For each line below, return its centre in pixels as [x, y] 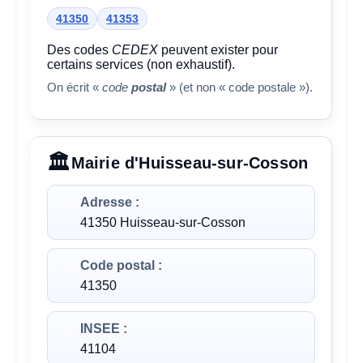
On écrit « [75, 87]
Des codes [80, 50]
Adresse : [110, 203]
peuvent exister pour [218, 50]
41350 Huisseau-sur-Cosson [163, 223]
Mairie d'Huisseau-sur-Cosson [190, 163]
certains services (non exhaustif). [141, 64]
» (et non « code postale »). [240, 87]
